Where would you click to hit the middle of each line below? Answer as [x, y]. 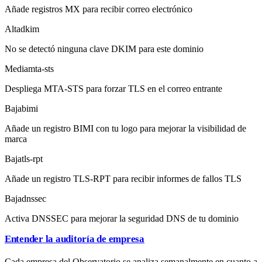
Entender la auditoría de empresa [75, 239]
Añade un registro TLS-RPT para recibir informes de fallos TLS [123, 178]
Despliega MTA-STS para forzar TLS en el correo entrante [113, 88]
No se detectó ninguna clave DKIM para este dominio [104, 49]
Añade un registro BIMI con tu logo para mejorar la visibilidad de [125, 128]
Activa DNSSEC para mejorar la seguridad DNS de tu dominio [122, 218]
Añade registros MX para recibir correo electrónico [99, 9]
